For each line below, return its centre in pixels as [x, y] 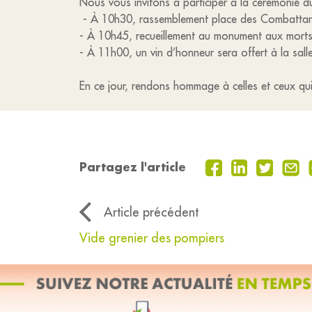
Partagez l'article [133, 167]
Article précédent [151, 212]
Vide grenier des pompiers [152, 238]
